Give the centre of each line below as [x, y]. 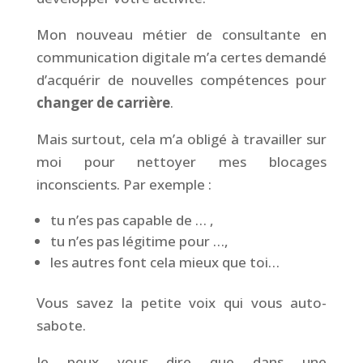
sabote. [61, 325]
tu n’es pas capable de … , [132, 220]
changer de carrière [103, 102]
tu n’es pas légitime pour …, [139, 241]
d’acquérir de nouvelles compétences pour [181, 79]
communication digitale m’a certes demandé [181, 57]
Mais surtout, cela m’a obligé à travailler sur [181, 139]
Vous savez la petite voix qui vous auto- [181, 302]
